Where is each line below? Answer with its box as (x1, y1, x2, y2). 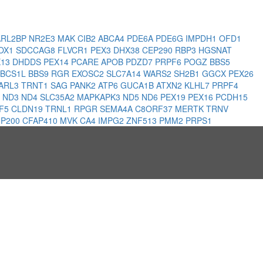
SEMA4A (100, 102, 135, 114)
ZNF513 (126, 114, 159, 126)
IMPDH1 (186, 32, 219, 44)
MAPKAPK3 (77, 90, 123, 103)
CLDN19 (11, 102, 45, 114)
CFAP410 (22, 114, 60, 126)
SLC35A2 (40, 90, 77, 103)
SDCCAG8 (16, 43, 58, 56)
